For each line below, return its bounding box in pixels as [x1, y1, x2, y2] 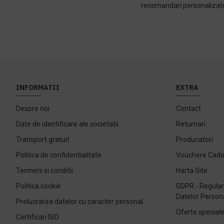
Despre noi [16, 104, 49, 112]
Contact [176, 104, 201, 112]
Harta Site [176, 166, 207, 174]
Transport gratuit [16, 135, 69, 143]
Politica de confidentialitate [16, 150, 101, 159]
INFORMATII [16, 82, 59, 92]
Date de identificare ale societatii [16, 119, 118, 128]
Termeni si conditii [16, 166, 73, 174]
